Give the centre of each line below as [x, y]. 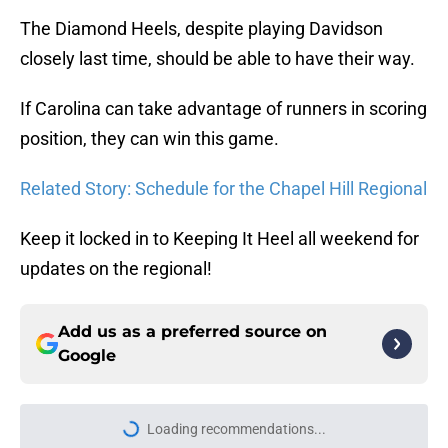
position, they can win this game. [149, 139]
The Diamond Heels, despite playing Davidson [201, 29]
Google [87, 356]
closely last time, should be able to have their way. [217, 59]
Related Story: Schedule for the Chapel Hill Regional [223, 189]
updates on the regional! [116, 269]
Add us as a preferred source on [192, 332]
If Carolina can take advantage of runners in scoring [223, 109]
